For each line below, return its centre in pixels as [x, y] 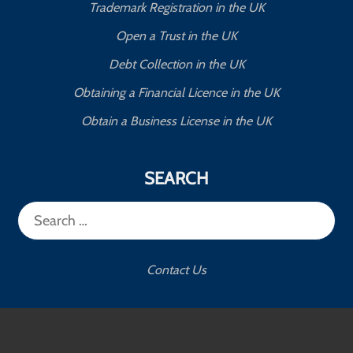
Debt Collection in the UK [176, 64]
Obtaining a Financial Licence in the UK [176, 92]
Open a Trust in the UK [176, 35]
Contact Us [176, 269]
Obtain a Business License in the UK [176, 121]
